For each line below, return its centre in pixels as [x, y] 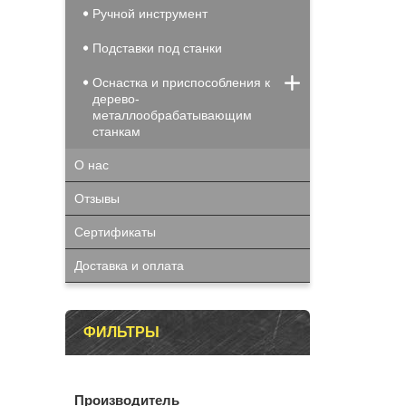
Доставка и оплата [129, 266]
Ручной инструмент [150, 14]
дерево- [116, 99]
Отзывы [97, 198]
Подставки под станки [157, 48]
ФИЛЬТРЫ [121, 332]
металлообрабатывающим [172, 115]
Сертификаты [115, 232]
